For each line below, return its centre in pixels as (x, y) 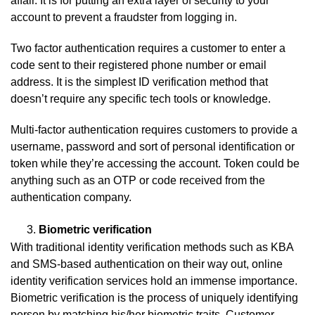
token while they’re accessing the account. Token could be (155, 164)
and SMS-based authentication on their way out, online (147, 264)
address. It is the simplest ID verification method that (139, 82)
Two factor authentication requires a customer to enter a (148, 49)
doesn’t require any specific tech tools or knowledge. (141, 99)
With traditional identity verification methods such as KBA (152, 247)
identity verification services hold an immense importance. (154, 281)
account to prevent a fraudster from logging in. (124, 18)
